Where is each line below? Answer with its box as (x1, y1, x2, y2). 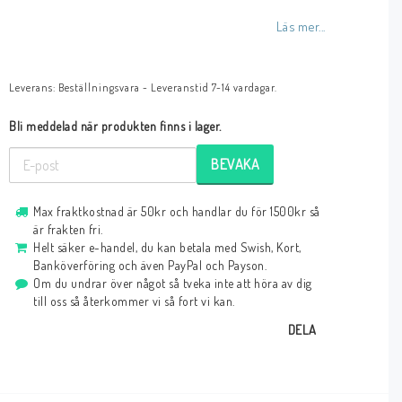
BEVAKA (211, 155, 260, 173)
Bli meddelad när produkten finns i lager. (9, 118, 222, 134)
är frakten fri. (33, 222, 103, 237)
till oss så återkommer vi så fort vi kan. (33, 293, 235, 309)
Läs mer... (275, 18, 326, 34)
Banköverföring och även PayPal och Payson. (33, 258, 267, 273)
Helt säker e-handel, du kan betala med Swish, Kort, (33, 240, 301, 255)
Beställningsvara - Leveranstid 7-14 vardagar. (58, 81, 278, 94)
